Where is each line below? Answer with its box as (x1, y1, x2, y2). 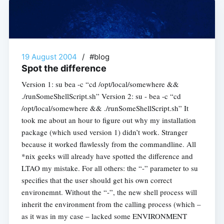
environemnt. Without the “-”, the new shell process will (21, 186, 197, 197)
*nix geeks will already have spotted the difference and (21, 150, 193, 161)
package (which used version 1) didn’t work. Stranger (21, 126, 187, 137)
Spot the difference (21, 62, 106, 73)
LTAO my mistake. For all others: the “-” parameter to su (21, 162, 198, 173)
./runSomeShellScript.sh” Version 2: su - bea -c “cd (21, 90, 181, 101)
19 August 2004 (21, 51, 77, 61)
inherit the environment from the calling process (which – (21, 198, 201, 209)
